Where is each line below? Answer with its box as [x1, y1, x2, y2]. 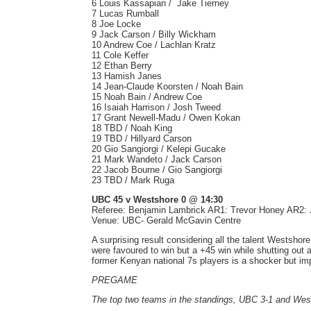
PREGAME [92, 275, 137, 285]
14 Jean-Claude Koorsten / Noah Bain [92, 81, 243, 92]
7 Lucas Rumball [92, 8, 159, 19]
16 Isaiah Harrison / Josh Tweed [92, 102, 221, 112]
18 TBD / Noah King [92, 123, 172, 133]
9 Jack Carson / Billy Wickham [92, 29, 216, 40]
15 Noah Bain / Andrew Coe [92, 92, 202, 102]
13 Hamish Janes [92, 71, 162, 81]
